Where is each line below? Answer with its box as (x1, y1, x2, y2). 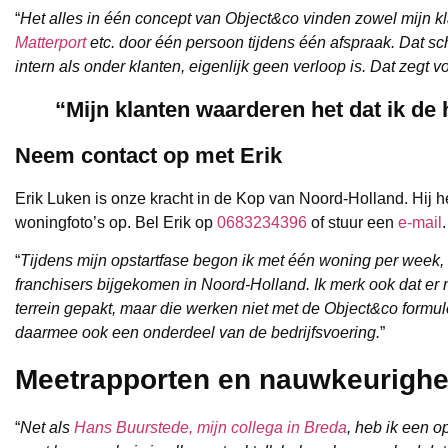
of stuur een (307, 214, 398, 232)
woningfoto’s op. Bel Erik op (15, 214, 217, 232)
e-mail (398, 214, 442, 232)
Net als (20, 418, 74, 436)
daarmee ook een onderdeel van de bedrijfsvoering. (15, 324, 380, 342)
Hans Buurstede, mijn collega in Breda (74, 418, 347, 436)
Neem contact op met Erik (15, 143, 282, 169)
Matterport (15, 34, 86, 52)
